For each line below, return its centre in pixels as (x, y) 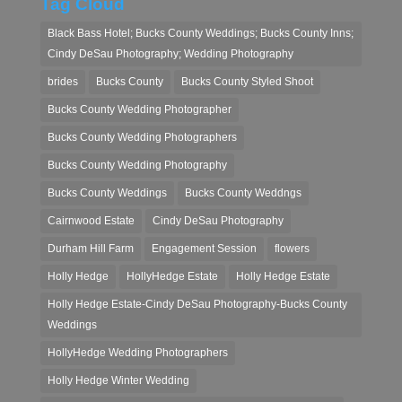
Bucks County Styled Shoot (247, 81)
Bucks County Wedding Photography (137, 165)
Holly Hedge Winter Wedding (118, 380)
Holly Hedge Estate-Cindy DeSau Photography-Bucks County (197, 304)
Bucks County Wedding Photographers (142, 137)
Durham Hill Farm (90, 248)
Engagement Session (204, 248)
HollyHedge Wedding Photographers (137, 352)
